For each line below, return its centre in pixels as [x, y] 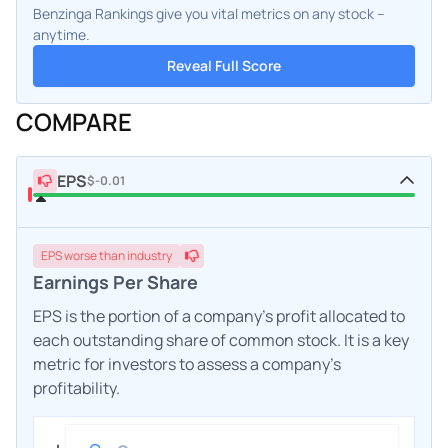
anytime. [61, 34]
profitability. [76, 387]
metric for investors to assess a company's [187, 363]
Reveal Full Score [224, 65]
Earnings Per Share [115, 281]
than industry [135, 255]
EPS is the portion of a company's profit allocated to [219, 315]
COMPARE [74, 121]
